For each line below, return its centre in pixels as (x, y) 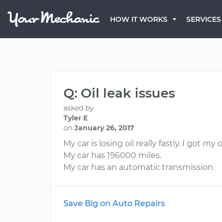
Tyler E (76, 118)
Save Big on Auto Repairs (114, 203)
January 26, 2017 (104, 128)
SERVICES (204, 19)
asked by (79, 108)
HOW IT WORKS (139, 19)
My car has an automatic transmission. (139, 167)
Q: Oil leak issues (119, 93)
